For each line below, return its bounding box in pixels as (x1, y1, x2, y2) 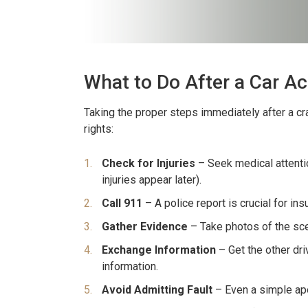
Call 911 (102, 197, 142, 210)
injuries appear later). (102, 173, 201, 187)
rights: (84, 122, 113, 136)
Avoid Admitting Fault (102, 283, 212, 297)
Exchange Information (102, 243, 216, 257)
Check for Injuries (102, 157, 195, 170)
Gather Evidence (102, 220, 188, 234)
